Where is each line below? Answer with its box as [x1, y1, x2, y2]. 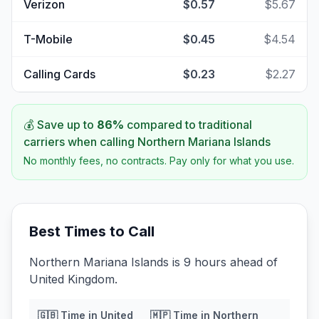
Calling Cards [23, 67, 95, 81]
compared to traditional [124, 117, 252, 132]
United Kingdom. [29, 272, 117, 286]
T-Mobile [23, 32, 73, 46]
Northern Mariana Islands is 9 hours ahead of [29, 255, 278, 269]
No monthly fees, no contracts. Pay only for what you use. [23, 155, 294, 167]
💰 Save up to [23, 117, 97, 132]
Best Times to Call [29, 223, 155, 240]
